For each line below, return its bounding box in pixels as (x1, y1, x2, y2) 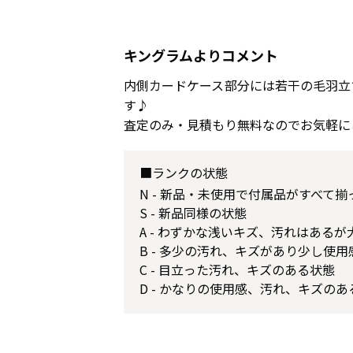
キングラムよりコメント (124, 45, 278, 65)
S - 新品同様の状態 (139, 203, 247, 222)
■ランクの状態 (139, 163, 228, 182)
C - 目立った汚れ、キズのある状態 (139, 260, 335, 279)
